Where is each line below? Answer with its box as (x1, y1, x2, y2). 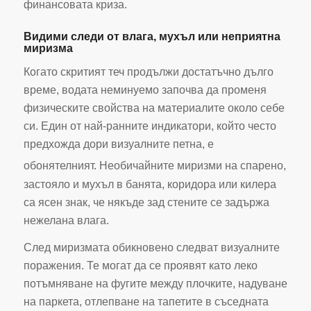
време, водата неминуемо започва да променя (23, 84, 267, 96)
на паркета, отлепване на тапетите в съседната (23, 296, 269, 308)
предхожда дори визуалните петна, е (23, 138, 214, 151)
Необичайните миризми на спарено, (96, 160, 286, 172)
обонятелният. (23, 160, 96, 172)
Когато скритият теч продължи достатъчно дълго (23, 66, 274, 78)
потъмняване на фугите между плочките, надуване (23, 278, 287, 290)
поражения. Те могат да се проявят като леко (23, 260, 258, 272)
